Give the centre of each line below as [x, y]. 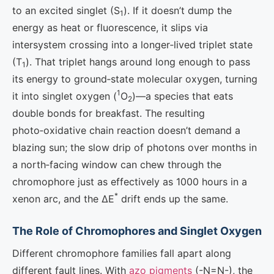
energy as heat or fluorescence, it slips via [110, 28]
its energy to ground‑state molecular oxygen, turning [135, 79]
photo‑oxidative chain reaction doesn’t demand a [126, 130]
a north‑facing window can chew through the [117, 165]
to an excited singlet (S [66, 10]
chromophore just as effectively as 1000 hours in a [130, 182]
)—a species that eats [183, 96]
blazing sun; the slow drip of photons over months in [135, 147]
